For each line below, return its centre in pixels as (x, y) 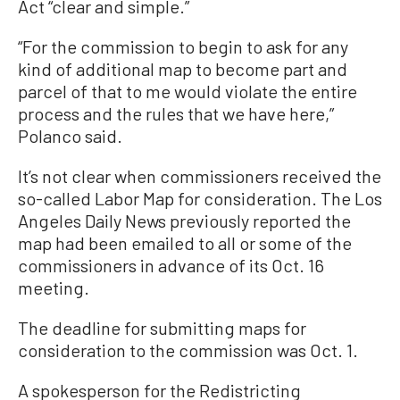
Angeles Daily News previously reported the (184, 220)
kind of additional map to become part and (183, 68)
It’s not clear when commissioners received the (200, 175)
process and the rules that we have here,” (176, 113)
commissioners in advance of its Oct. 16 (171, 265)
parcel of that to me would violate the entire (187, 91)
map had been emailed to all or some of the (185, 242)
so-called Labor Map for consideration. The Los (200, 198)
